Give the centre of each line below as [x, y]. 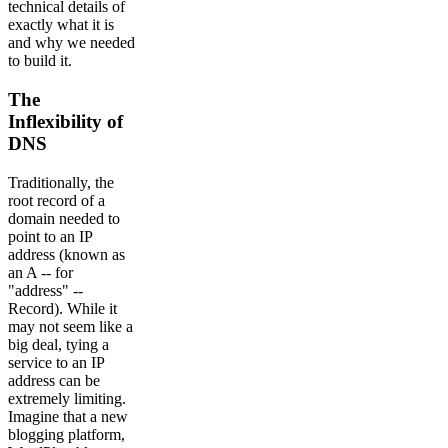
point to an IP [50, 236]
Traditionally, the [61, 182]
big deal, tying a [58, 344]
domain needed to [64, 218]
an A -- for [40, 272]
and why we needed [71, 43]
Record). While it [62, 308]
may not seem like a [70, 326]
